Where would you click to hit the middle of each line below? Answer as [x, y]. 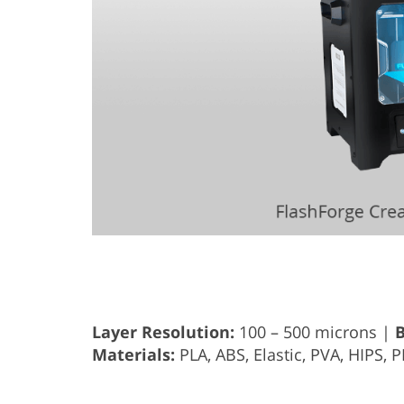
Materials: [133, 354]
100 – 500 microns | [315, 331]
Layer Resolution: [163, 331]
